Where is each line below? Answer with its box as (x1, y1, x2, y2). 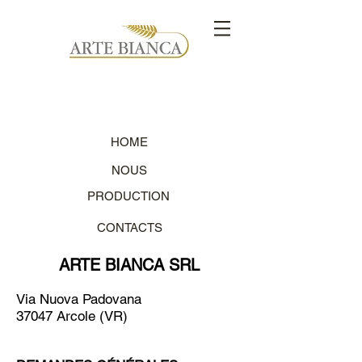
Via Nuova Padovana (16, 291, 145, 307)
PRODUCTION (87, 189, 170, 203)
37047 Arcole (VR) (16, 308, 128, 324)
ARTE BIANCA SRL (59, 255, 200, 275)
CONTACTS (96, 221, 162, 234)
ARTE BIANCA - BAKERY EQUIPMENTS (16, 66, 166, 83)
